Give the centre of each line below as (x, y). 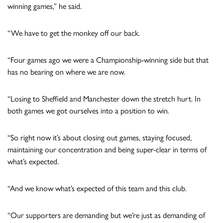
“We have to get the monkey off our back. (74, 33)
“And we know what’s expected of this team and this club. (97, 188)
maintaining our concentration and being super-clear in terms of (107, 149)
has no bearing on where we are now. (66, 72)
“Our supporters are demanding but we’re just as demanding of (106, 215)
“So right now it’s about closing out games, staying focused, (100, 137)
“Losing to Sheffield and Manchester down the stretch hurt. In (104, 99)
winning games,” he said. (45, 6)
